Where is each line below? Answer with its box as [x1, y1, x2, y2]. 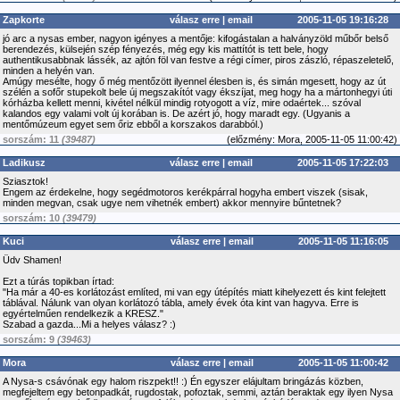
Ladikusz [3, 157, 46, 168]
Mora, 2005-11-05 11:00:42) [275, 134, 397, 145]
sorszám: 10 [3, 212, 62, 223]
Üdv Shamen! [3, 254, 62, 265]
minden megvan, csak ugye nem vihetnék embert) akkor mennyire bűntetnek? [3, 197, 341, 208]
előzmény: [230, 134, 275, 145]
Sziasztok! [3, 176, 48, 187]
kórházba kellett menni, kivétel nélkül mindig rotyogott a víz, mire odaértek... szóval [3, 97, 361, 108]
